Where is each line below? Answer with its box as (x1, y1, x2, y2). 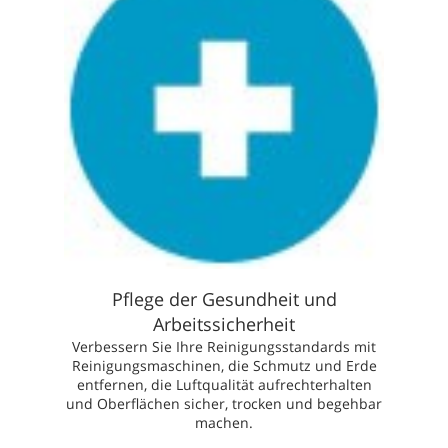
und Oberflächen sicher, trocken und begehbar (66, 393, 382, 413)
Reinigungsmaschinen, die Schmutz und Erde (71, 355, 377, 375)
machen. (195, 412, 253, 432)
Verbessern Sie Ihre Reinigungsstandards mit (72, 336, 376, 356)
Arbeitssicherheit (153, 311, 295, 336)
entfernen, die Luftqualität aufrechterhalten (76, 374, 372, 394)
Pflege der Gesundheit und (111, 286, 337, 311)
